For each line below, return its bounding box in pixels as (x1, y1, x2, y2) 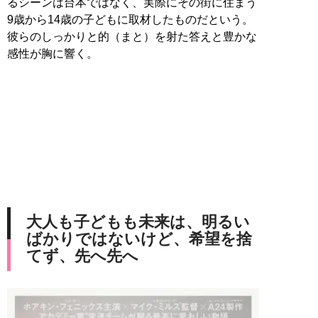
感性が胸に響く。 (7, 47, 98, 60)
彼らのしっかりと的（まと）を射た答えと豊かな (7, 30, 257, 43)
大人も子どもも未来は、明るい (26, 212, 250, 231)
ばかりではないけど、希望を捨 (26, 229, 252, 248)
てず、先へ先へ (26, 246, 138, 265)
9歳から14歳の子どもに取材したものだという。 (7, 13, 253, 26)
